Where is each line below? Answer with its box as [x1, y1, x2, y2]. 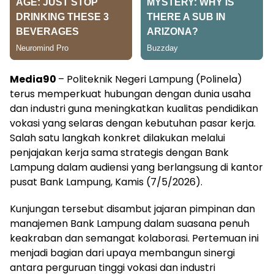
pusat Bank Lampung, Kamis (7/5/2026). [10, 174, 202, 189]
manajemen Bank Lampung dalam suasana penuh [10, 216, 250, 231]
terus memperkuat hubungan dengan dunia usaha [10, 86, 251, 101]
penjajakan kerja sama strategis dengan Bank [10, 145, 229, 160]
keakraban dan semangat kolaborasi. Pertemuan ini [10, 231, 259, 245]
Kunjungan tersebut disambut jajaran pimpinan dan [10, 201, 255, 216]
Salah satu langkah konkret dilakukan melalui [10, 130, 225, 145]
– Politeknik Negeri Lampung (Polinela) [58, 72, 242, 86]
